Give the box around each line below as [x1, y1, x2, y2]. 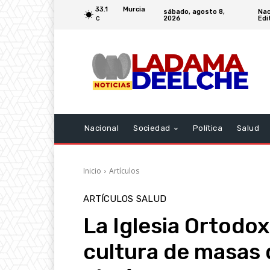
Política [192, 124, 223, 133]
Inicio [83, 166, 101, 176]
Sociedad [133, 124, 171, 133]
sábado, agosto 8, [163, 7, 225, 16]
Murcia [122, 5, 145, 13]
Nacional [84, 124, 119, 133]
